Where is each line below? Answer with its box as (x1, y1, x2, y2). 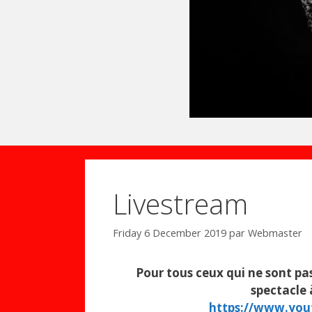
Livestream (113, 184, 248, 223)
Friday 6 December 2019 (113, 226, 226, 240)
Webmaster (248, 226, 302, 240)
